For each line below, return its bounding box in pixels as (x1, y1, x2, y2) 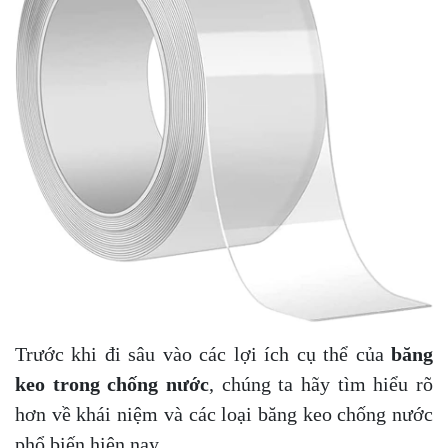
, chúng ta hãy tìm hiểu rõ (209, 373, 433, 396)
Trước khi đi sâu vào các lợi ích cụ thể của (15, 343, 391, 366)
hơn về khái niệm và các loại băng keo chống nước (15, 403, 433, 426)
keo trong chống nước (15, 373, 209, 396)
